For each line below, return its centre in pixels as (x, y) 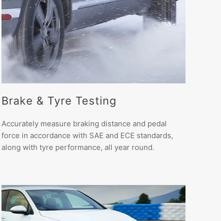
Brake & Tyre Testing (59, 100)
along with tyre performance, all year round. (78, 147)
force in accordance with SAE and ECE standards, (87, 135)
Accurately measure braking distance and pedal (84, 123)
